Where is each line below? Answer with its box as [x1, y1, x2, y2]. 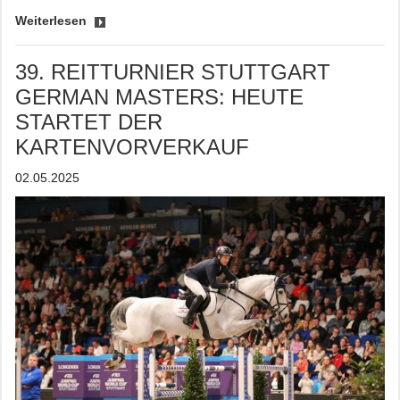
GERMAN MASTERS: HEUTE [15, 85, 304, 110]
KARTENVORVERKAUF [15, 135, 249, 160]
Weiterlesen [15, 13, 90, 29]
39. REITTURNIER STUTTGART [15, 60, 330, 85]
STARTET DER [15, 110, 162, 135]
